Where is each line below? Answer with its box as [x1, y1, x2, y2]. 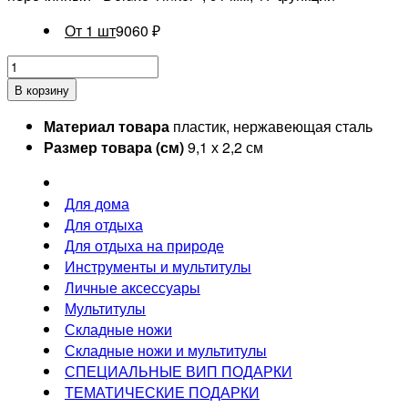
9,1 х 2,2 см [188, 136, 263, 158]
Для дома [65, 192, 129, 214]
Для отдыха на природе [65, 234, 224, 256]
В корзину [15, 80, 69, 98]
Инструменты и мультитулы [65, 255, 251, 277]
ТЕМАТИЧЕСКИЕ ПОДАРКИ [65, 381, 260, 403]
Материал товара [44, 115, 169, 137]
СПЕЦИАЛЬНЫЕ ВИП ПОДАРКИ [65, 360, 292, 382]
